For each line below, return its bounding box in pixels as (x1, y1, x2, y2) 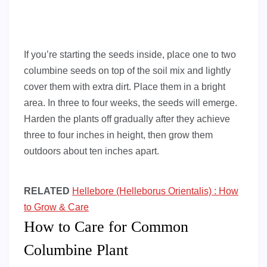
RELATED (24, 185, 70, 196)
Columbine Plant (24, 241, 128, 259)
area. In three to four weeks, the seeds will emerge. (24, 97, 237, 108)
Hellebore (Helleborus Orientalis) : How (72, 185, 238, 196)
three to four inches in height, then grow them (24, 129, 213, 140)
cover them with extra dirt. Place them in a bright (24, 81, 225, 92)
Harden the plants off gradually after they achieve (24, 113, 230, 124)
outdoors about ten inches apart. (24, 145, 159, 156)
